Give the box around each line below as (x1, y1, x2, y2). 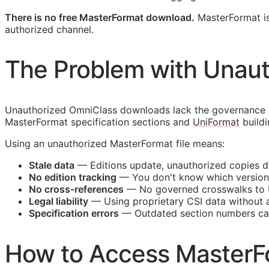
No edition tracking (29, 171, 116, 184)
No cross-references (29, 183, 124, 196)
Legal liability (29, 195, 88, 208)
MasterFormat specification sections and (5, 116, 193, 128)
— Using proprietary (88, 195, 187, 208)
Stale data (29, 159, 74, 172)
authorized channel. (5, 23, 94, 35)
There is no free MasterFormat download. (5, 11, 195, 23)
